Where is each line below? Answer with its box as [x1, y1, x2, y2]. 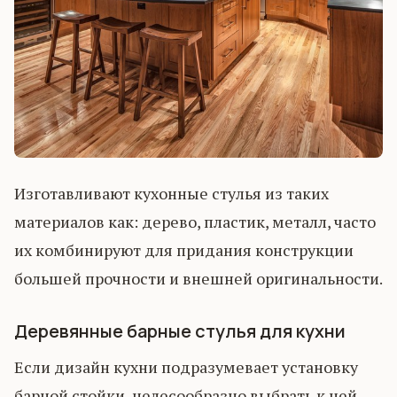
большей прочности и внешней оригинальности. [14, 268, 383, 290]
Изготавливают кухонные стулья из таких [14, 183, 329, 205]
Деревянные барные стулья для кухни [14, 319, 346, 344]
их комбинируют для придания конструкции [14, 239, 354, 261]
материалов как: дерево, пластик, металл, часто [14, 211, 376, 233]
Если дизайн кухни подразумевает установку [14, 356, 358, 378]
